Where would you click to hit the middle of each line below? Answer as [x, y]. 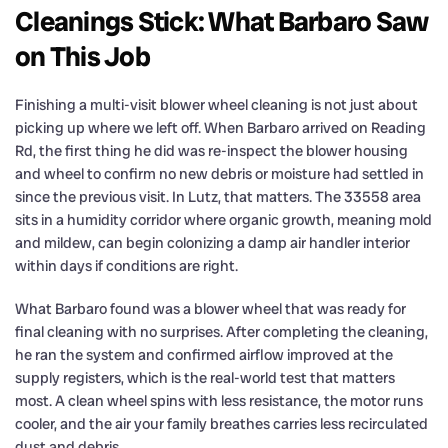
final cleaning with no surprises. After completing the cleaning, [221, 331]
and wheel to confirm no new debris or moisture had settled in [219, 173]
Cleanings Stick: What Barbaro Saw [222, 21]
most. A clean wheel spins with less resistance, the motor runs [219, 400]
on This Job [82, 56]
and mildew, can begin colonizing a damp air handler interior [212, 242]
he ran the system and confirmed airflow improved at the [204, 354]
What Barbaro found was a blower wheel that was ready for [210, 308]
